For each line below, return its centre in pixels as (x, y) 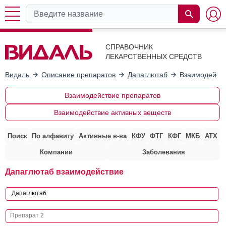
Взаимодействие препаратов (112, 95)
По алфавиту (53, 136)
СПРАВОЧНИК (129, 47)
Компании (56, 152)
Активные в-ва (102, 136)
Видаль (17, 74)
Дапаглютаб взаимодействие (64, 172)
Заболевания (163, 152)
